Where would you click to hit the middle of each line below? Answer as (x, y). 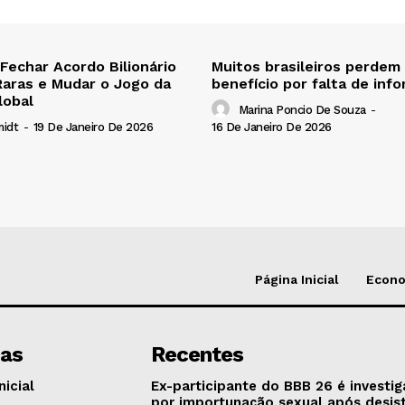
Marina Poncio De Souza (302, 110)
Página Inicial (297, 279)
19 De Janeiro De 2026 (93, 127)
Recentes (198, 354)
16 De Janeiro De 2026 (272, 127)
